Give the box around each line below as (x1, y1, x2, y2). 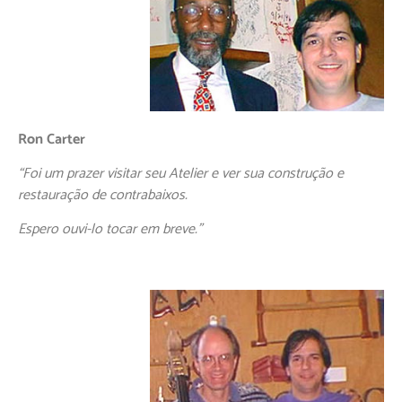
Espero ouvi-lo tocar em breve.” (18, 217, 202, 242)
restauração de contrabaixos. (18, 182, 188, 207)
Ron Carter (18, 127, 85, 152)
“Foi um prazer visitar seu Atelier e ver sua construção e (18, 161, 344, 186)
